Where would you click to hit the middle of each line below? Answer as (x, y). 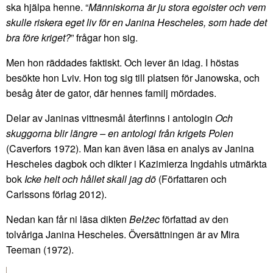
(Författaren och (193, 179)
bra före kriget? (38, 37)
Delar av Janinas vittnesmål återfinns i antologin (111, 118)
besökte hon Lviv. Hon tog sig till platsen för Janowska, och (133, 77)
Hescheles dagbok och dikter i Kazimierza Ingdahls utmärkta (136, 163)
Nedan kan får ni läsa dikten (68, 219)
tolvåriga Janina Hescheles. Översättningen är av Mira (123, 234)
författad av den (194, 219)
